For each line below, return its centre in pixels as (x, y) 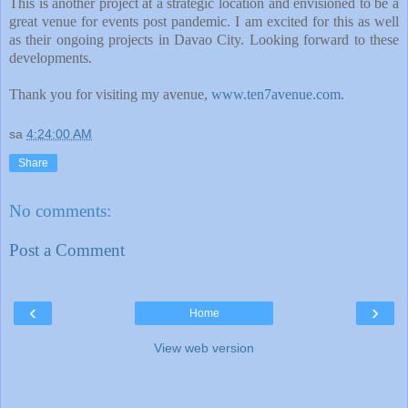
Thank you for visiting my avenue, (110, 95)
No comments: (60, 210)
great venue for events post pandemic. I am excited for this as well (204, 22)
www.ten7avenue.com (276, 95)
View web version (204, 347)
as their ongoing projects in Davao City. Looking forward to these (204, 40)
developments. (51, 58)
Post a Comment (67, 250)
